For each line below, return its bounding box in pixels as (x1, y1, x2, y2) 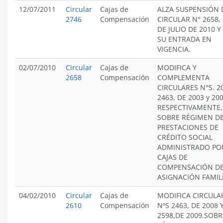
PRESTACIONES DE (157, 122, 219, 132)
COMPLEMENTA (157, 73, 210, 82)
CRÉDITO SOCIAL (157, 132, 213, 142)
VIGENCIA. (157, 44, 191, 54)
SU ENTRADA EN (157, 34, 212, 44)
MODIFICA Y (157, 63, 197, 72)
